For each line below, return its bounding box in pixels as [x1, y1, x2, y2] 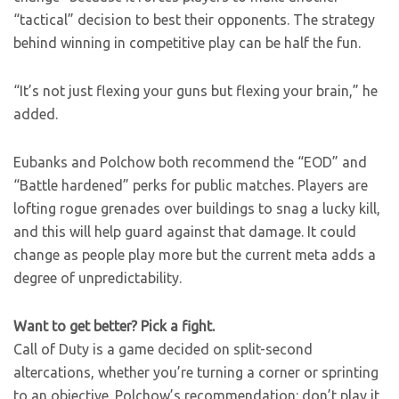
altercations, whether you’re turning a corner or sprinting [13, 364, 379, 381]
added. [13, 106, 58, 123]
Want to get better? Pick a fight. [13, 318, 215, 335]
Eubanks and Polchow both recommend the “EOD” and [13, 154, 367, 171]
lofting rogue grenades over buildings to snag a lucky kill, [13, 200, 380, 217]
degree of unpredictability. [13, 270, 182, 287]
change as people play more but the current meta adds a [13, 247, 376, 264]
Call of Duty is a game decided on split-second [13, 341, 313, 358]
